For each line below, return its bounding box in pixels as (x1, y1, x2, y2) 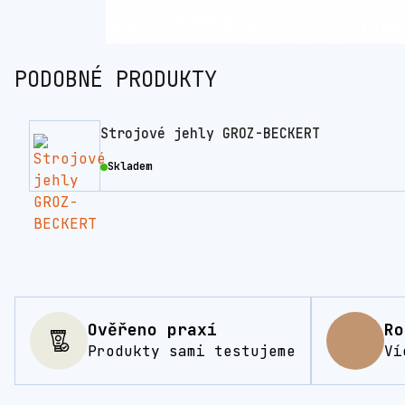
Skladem (108, 159, 152, 174)
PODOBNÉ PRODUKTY (14, 65, 217, 94)
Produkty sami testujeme (88, 342, 296, 362)
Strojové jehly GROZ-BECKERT (100, 125, 320, 144)
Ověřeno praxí (88, 319, 217, 341)
